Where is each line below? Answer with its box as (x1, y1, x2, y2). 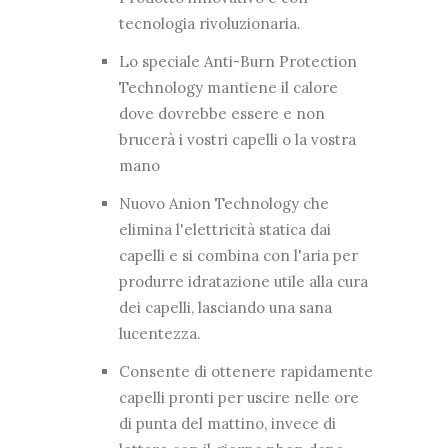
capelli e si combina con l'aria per (119, 246, 358, 265)
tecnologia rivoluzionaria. (119, 14, 301, 33)
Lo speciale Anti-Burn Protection (119, 52, 357, 71)
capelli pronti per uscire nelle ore (119, 388, 359, 407)
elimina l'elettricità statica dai (119, 220, 331, 239)
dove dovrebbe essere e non (119, 104, 325, 123)
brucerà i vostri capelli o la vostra (119, 130, 356, 149)
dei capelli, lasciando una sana (119, 298, 332, 317)
